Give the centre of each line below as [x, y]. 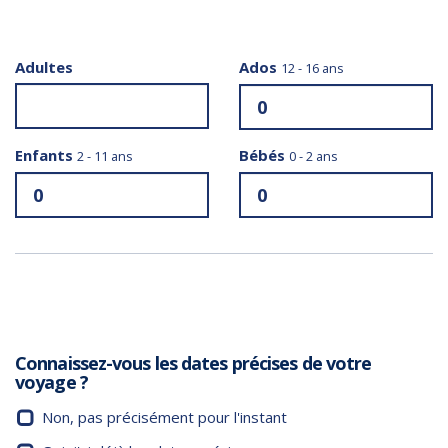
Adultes [44, 66]
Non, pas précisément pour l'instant [164, 417]
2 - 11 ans [105, 155]
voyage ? [51, 382]
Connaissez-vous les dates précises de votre [193, 363]
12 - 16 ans [312, 67]
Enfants [46, 154]
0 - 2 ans [313, 155]
